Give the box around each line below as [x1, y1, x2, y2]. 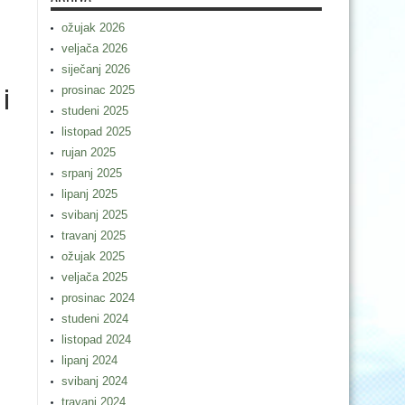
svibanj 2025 [61, 208, 127, 221]
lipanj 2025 [61, 187, 118, 201]
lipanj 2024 [61, 353, 118, 367]
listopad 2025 [61, 125, 131, 138]
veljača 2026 [61, 42, 127, 55]
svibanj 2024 [61, 374, 127, 388]
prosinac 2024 [61, 291, 135, 305]
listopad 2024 [61, 333, 131, 346]
